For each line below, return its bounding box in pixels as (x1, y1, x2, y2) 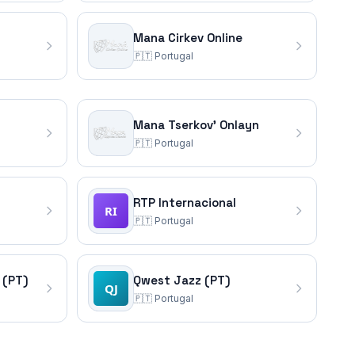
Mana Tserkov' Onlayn (133, 117, 259, 132)
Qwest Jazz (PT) (133, 273, 231, 288)
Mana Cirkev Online (133, 30, 242, 45)
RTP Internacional (133, 195, 236, 210)
